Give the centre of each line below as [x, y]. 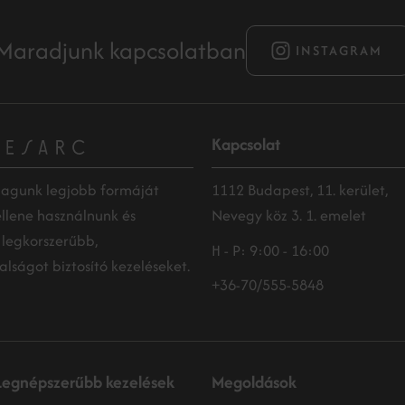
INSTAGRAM [339, 50]
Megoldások [254, 382]
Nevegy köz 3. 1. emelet [289, 215]
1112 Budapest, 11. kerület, [300, 190]
